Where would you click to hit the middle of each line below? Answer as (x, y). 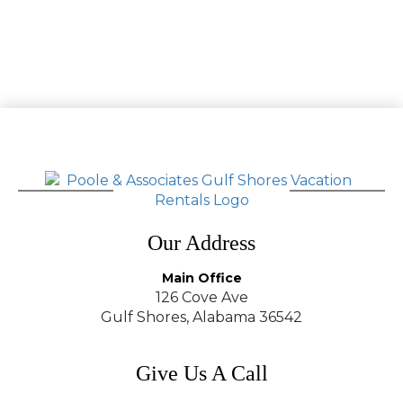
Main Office (201, 278)
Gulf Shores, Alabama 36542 (201, 317)
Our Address (201, 243)
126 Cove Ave (201, 297)
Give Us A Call (201, 373)
